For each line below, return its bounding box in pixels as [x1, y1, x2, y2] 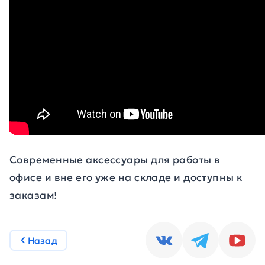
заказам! [9, 189, 57, 202]
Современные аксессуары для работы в [9, 153, 221, 166]
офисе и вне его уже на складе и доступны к [9, 171, 243, 184]
